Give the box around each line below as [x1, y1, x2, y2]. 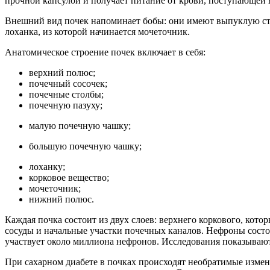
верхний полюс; [29, 67, 95, 78]
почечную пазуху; [29, 99, 102, 110]
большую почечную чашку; [29, 140, 142, 151]
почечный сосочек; [29, 78, 107, 89]
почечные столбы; [29, 89, 104, 99]
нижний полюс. [29, 193, 94, 204]
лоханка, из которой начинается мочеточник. [5, 26, 190, 37]
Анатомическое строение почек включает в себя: [5, 46, 206, 57]
